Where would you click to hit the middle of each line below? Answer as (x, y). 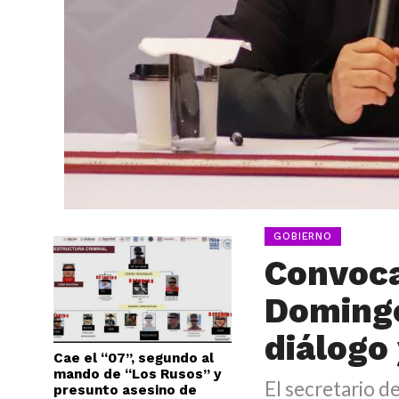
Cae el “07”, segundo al (134, 358)
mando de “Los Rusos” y (138, 374)
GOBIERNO (303, 236)
